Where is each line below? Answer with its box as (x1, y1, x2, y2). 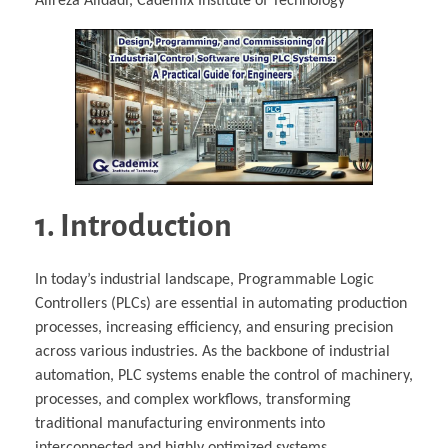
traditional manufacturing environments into (35, 416, 325, 432)
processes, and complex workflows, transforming (35, 392, 351, 408)
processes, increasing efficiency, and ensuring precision (35, 320, 393, 336)
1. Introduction (35, 209, 232, 244)
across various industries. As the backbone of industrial (35, 344, 390, 360)
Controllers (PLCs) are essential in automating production (35, 296, 407, 312)
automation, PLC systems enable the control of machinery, (35, 368, 413, 384)
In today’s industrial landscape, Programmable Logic (35, 272, 374, 288)
